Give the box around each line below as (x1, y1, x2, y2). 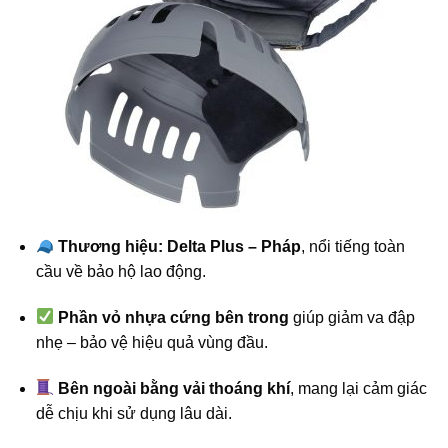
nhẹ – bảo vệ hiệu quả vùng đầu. (35, 333, 268, 351)
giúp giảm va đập (289, 308, 416, 326)
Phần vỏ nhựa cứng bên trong (58, 308, 290, 326)
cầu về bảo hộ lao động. (35, 262, 206, 280)
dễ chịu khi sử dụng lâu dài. (35, 404, 232, 422)
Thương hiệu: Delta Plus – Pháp (58, 237, 302, 255)
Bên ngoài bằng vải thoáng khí (58, 379, 291, 397)
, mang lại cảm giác (290, 379, 428, 397)
